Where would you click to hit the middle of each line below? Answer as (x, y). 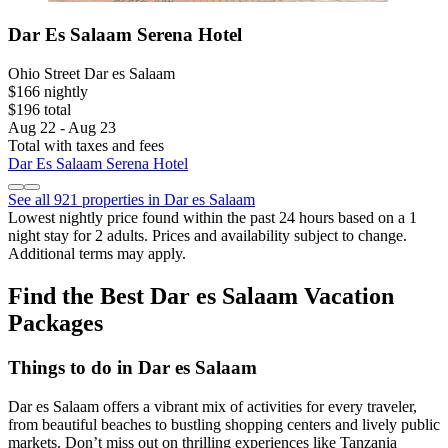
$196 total (39, 110)
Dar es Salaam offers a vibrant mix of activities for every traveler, (212, 406)
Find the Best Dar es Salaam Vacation (201, 296)
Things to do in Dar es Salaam (132, 367)
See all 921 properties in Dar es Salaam (131, 200)
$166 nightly (48, 92)
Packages (55, 323)
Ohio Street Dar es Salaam (91, 74)
